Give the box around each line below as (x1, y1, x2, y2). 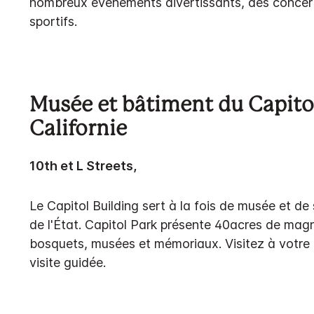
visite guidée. (29, 254, 106, 270)
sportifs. (29, 13, 77, 29)
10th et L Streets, (29, 158, 137, 173)
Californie (29, 119, 127, 139)
